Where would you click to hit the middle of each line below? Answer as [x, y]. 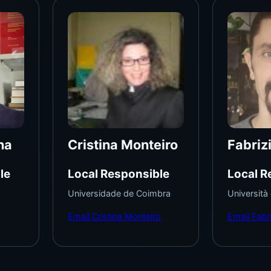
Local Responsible [119, 174]
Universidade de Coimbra [119, 194]
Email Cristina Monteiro [115, 216]
